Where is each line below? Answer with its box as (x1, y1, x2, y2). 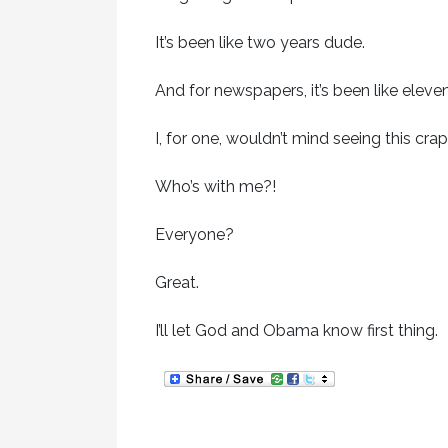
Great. (154, 272, 199, 292)
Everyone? (154, 224, 234, 244)
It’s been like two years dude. (154, 32, 365, 52)
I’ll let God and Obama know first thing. (154, 320, 438, 340)
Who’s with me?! (154, 176, 276, 196)
